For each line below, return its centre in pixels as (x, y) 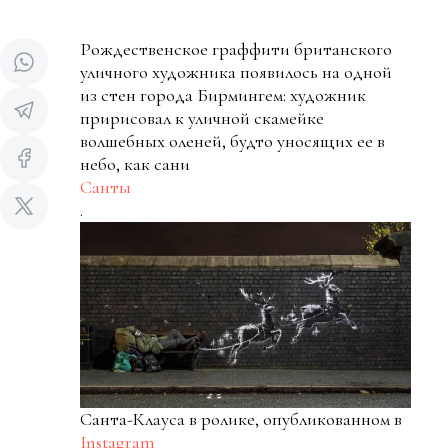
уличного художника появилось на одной (236, 71)
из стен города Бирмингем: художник (223, 94)
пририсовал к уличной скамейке (202, 117)
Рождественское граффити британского (236, 48)
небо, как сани (135, 163)
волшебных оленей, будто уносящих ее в (232, 140)
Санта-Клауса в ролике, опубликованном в (243, 418)
